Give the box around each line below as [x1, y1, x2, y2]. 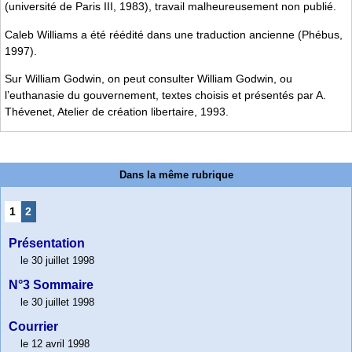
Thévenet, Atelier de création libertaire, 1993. [5, 104, 229, 118]
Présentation [9, 236, 85, 251]
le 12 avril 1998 [20, 338, 90, 350]
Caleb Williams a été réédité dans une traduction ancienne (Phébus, [5, 27, 343, 41]
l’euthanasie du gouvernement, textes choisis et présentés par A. [5, 88, 326, 101]
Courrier [9, 320, 58, 334]
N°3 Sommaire [9, 278, 93, 292]
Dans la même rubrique [119, 169, 233, 181]
